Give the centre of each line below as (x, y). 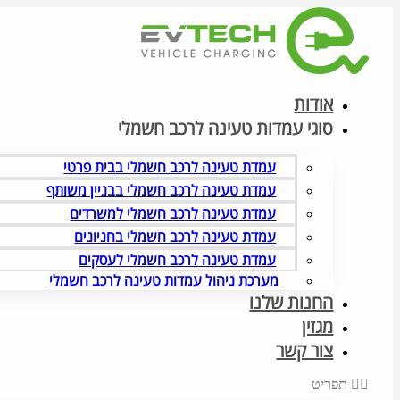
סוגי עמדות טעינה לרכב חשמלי (226, 128)
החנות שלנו (292, 302)
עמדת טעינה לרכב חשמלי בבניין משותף (162, 190)
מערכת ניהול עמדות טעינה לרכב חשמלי (164, 280)
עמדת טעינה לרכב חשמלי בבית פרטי (170, 167)
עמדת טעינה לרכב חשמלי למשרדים (173, 213)
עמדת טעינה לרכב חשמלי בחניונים (175, 237)
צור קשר (305, 350)
